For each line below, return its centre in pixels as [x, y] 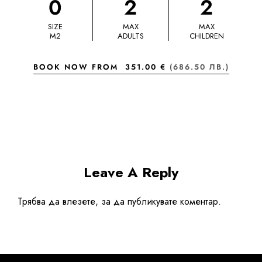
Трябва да [40, 202]
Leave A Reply [131, 173]
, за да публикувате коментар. [158, 202]
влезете [79, 202]
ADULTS [130, 36]
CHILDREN [206, 36]
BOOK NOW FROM [79, 67]
